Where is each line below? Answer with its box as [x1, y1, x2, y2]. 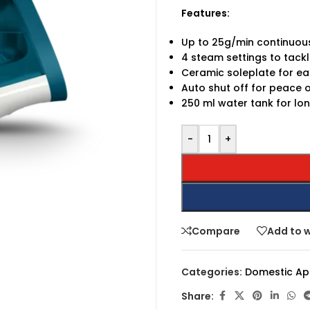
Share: [181, 289, 214, 303]
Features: [181, 6, 230, 20]
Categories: [181, 265, 242, 279]
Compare [192, 224, 240, 238]
